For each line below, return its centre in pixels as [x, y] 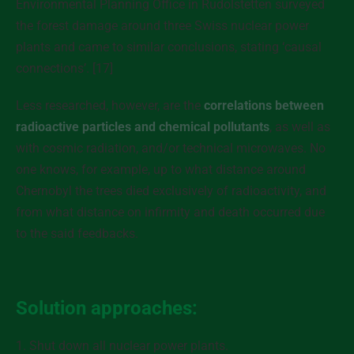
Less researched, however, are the [110, 105]
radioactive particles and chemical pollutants [143, 127]
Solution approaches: [107, 308]
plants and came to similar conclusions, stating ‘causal [169, 47]
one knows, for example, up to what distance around [161, 169]
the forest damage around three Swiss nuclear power [162, 26]
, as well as [300, 127]
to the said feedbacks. [77, 233]
